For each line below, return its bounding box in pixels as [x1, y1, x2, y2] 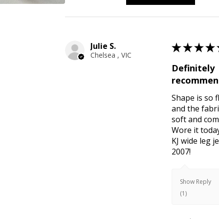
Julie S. [90, 41, 116, 51]
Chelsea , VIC [90, 50, 132, 60]
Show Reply [180, 177, 212, 186]
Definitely [172, 62, 215, 74]
